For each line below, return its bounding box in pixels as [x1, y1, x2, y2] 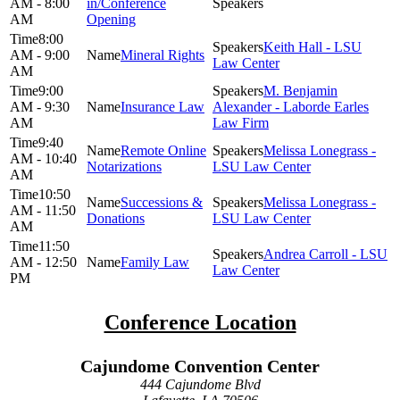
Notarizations [87, 158, 162, 174]
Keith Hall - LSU [263, 38, 362, 54]
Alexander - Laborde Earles [212, 98, 369, 114]
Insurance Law [121, 98, 204, 114]
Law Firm [212, 114, 269, 130]
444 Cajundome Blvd [139, 376, 261, 392]
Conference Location [104, 310, 296, 334]
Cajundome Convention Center [80, 355, 320, 376]
